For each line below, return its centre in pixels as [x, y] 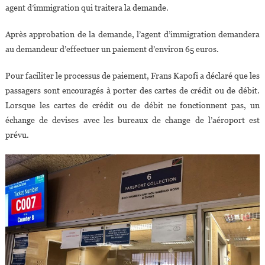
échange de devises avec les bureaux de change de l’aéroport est [132, 120]
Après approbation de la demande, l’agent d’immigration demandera [132, 35]
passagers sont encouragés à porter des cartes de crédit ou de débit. [132, 91]
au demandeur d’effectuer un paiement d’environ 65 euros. [112, 49]
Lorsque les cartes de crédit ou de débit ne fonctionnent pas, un [132, 106]
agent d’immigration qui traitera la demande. [87, 8]
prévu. [17, 135]
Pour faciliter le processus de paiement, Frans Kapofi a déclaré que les [132, 76]
